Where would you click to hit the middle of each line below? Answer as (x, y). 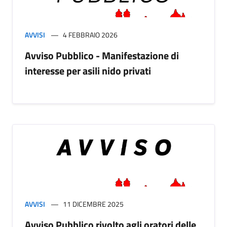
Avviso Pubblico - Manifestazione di (102, 56)
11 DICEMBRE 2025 (93, 204)
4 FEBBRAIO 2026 (90, 35)
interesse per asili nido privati (88, 71)
